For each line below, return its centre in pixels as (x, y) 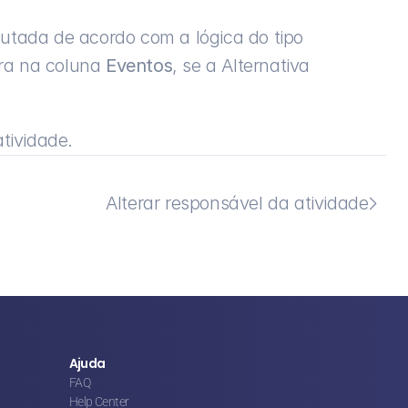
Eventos (139, 66)
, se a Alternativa (241, 66)
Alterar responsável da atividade (237, 204)
